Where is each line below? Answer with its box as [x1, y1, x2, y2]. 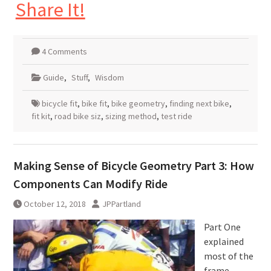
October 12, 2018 [23, 198, 86, 209]
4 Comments [41, 45, 87, 57]
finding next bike [169, 97, 229, 109]
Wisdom [94, 71, 124, 83]
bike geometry [111, 97, 165, 109]
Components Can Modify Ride [13, 175, 168, 191]
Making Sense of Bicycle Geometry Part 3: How [13, 157, 254, 173]
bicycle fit [41, 97, 77, 109]
